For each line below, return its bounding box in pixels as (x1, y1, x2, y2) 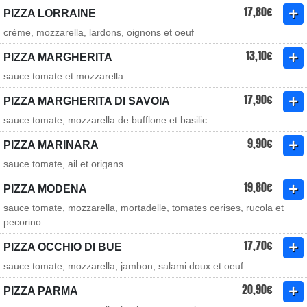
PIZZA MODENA (3, 183, 87, 195)
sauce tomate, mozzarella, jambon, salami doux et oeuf (3, 260, 243, 271)
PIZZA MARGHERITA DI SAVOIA (3, 95, 170, 107)
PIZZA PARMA (3, 285, 78, 297)
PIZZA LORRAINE (3, 8, 96, 19)
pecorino (3, 217, 41, 228)
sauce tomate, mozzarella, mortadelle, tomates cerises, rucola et (3, 202, 284, 213)
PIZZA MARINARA (3, 139, 99, 151)
